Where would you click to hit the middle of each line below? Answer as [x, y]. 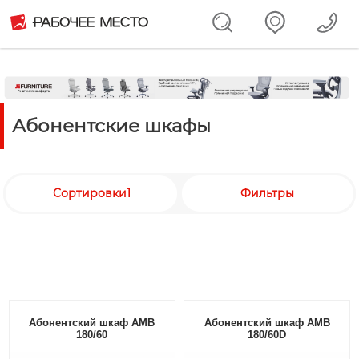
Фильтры [268, 193]
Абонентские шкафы [111, 125]
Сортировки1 [91, 193]
